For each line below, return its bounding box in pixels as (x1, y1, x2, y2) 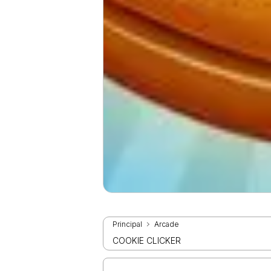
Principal (113, 220, 143, 229)
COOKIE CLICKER (113, 235, 181, 246)
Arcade (154, 220, 180, 229)
